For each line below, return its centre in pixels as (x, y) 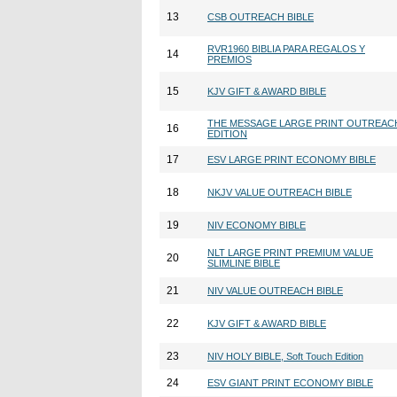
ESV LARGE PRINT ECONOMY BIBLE (292, 160)
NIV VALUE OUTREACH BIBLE (275, 291)
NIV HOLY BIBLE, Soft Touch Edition (285, 356)
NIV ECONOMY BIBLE (257, 225)
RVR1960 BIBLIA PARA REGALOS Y (286, 49)
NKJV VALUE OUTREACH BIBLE (280, 192)
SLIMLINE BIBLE (244, 263)
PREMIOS (230, 59)
